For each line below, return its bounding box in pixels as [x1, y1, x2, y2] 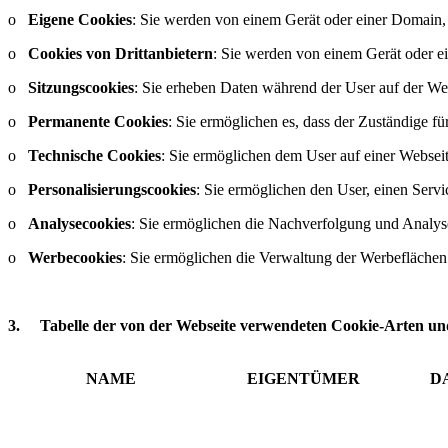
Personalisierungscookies [28, 180, 196, 198]
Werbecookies [28, 248, 122, 266]
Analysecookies [28, 214, 131, 232]
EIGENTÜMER [247, 369, 360, 387]
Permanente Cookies [28, 112, 168, 130]
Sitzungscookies [28, 78, 134, 96]
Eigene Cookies [28, 10, 132, 28]
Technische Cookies [28, 146, 161, 164]
